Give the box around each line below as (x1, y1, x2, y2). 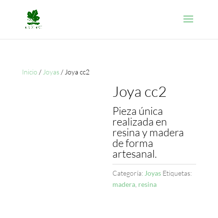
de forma (112, 136, 154, 149)
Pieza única (112, 104, 163, 117)
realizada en (112, 115, 167, 128)
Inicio (21, 68, 37, 76)
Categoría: (112, 169, 145, 177)
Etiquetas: (163, 169, 192, 177)
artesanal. (112, 147, 157, 160)
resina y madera (112, 126, 184, 139)
